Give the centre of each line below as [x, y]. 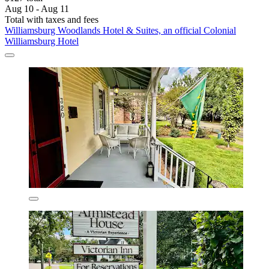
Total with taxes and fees [52, 19]
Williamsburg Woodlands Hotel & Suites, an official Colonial [120, 30]
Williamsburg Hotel [42, 41]
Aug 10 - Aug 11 [37, 8]
